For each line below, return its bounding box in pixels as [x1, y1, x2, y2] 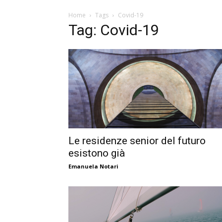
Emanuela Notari [68, 163, 118, 170]
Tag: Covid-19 [68, 21, 159, 39]
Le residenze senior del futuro [68, 135, 206, 147]
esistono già [68, 147, 125, 159]
